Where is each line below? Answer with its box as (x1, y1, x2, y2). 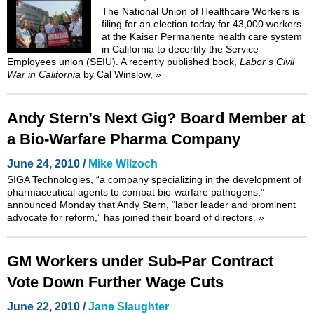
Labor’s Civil (240, 55, 294, 67)
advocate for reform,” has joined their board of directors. (7, 211, 259, 223)
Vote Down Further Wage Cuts (7, 273, 224, 291)
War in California (7, 68, 81, 80)
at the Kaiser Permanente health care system (102, 30, 302, 42)
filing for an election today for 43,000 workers (102, 18, 301, 29)
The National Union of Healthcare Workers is (102, 5, 299, 17)
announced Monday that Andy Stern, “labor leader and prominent (7, 198, 296, 210)
